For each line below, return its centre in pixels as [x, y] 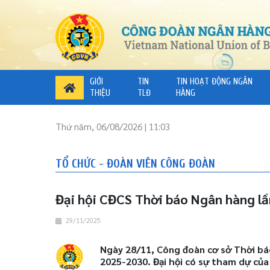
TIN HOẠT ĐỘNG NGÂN [215, 82]
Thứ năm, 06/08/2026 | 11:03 [113, 126]
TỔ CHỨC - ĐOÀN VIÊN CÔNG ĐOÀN [135, 164]
